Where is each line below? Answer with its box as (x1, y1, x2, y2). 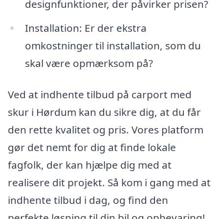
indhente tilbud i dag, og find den (8, 193, 168, 207)
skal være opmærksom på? (24, 56, 153, 70)
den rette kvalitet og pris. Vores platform (8, 123, 203, 137)
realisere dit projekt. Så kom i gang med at (8, 175, 211, 190)
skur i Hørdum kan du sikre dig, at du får (8, 105, 201, 119)
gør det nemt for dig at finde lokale (8, 140, 176, 154)
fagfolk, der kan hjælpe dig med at (8, 158, 172, 172)
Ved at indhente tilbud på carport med (8, 88, 192, 102)
